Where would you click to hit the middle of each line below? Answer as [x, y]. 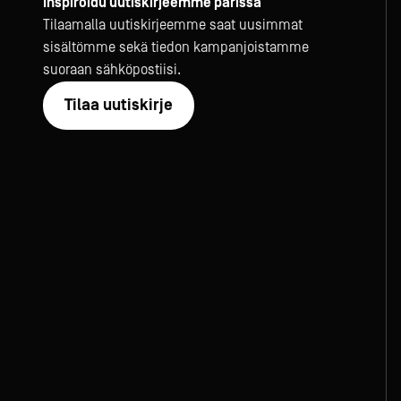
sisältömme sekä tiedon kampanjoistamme [176, 47]
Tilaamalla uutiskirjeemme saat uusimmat [173, 25]
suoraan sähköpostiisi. [112, 70]
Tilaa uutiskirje [119, 105]
